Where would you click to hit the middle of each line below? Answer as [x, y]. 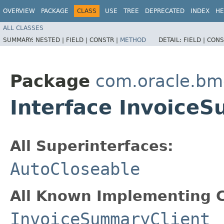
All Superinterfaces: [92, 146]
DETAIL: [171, 40]
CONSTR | [105, 40]
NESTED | [51, 40]
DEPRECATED [165, 11]
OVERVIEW [19, 11]
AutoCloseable [75, 169]
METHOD [133, 40]
